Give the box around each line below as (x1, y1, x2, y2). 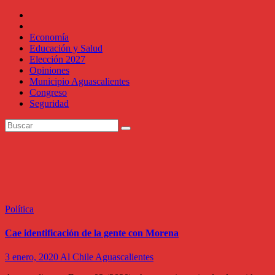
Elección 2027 (29, 54, 85, 64)
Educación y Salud (29, 43, 103, 53)
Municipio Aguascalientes (29, 76, 130, 87)
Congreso (29, 87, 67, 98)
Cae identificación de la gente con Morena (5, 228, 179, 239)
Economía (29, 32, 69, 42)
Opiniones (29, 65, 69, 76)
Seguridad (29, 98, 69, 109)
